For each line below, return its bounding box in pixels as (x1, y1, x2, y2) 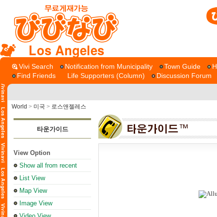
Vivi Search (19, 62, 53, 70)
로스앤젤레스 (51, 103, 86, 110)
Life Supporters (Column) (67, 72, 145, 79)
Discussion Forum (156, 72, 212, 79)
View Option (14, 149, 50, 156)
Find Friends (17, 72, 56, 79)
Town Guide (164, 62, 201, 70)
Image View (19, 200, 52, 207)
